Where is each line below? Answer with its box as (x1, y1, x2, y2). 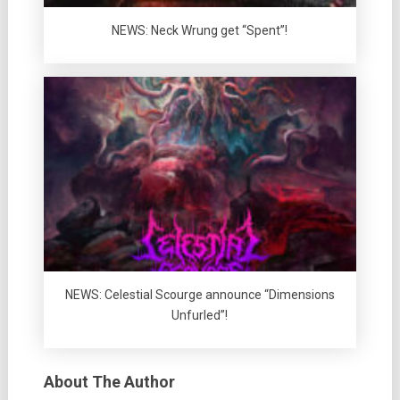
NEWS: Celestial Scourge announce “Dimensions (64, 287, 335, 303)
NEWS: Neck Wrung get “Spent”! (112, 22, 288, 37)
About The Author (43, 372, 175, 392)
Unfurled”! (171, 308, 229, 323)
